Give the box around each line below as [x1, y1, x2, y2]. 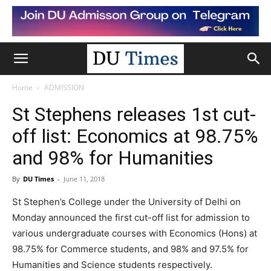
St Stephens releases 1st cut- [12, 103, 256, 126]
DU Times [23, 174, 54, 183]
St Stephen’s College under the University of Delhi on [12, 196, 241, 207]
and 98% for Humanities [12, 146, 214, 169]
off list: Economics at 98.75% [12, 125, 258, 148]
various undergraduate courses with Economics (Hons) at [12, 227, 257, 239]
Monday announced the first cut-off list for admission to [12, 212, 250, 223]
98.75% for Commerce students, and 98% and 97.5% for [12, 243, 249, 255]
